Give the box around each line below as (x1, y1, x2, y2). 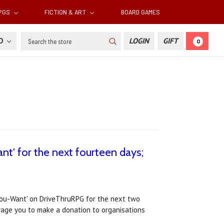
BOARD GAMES (120, 7, 160, 16)
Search (20, 32, 43, 42)
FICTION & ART (44, 7, 88, 16)
